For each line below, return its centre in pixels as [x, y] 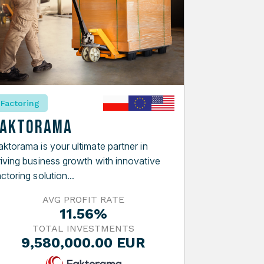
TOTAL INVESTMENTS [83, 228]
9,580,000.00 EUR [83, 242]
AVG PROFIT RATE [83, 199]
